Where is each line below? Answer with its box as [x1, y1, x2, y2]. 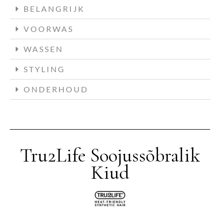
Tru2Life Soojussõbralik [20, 143, 200, 167]
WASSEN [24, 44, 63, 54]
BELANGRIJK [24, 3, 85, 13]
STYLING [24, 64, 65, 74]
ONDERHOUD [24, 84, 88, 94]
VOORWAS [24, 24, 74, 33]
